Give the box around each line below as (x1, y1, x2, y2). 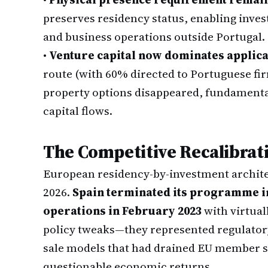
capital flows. (43, 103, 112, 118)
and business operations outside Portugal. (43, 29, 265, 44)
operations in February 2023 (43, 203, 202, 218)
